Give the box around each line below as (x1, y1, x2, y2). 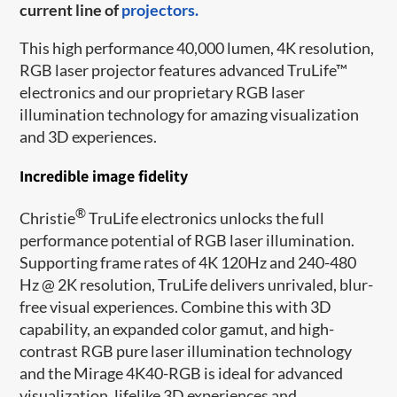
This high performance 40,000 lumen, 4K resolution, (19, 37, 375, 58)
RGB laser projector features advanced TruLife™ (19, 59, 348, 80)
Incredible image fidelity (19, 165, 189, 186)
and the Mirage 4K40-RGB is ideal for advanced (19, 362, 344, 383)
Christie (19, 207, 76, 228)
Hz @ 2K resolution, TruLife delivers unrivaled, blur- (19, 274, 374, 294)
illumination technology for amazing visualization (19, 104, 360, 124)
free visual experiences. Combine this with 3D (19, 296, 332, 316)
